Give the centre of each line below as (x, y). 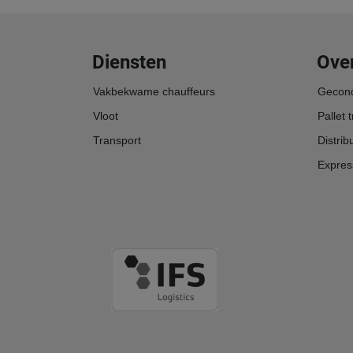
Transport (117, 140)
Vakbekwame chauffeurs (154, 91)
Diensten (129, 62)
